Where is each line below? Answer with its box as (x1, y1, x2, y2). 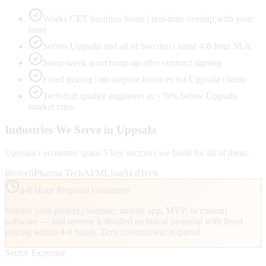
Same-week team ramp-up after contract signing (43, 58, 221, 68)
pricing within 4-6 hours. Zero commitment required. (5, 226, 202, 237)
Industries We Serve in (5, 123, 116, 136)
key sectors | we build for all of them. (108, 147, 249, 158)
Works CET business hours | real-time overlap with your (43, 14, 253, 24)
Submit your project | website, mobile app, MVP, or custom (5, 205, 227, 216)
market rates (28, 102, 74, 112)
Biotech (5, 167, 34, 178)
